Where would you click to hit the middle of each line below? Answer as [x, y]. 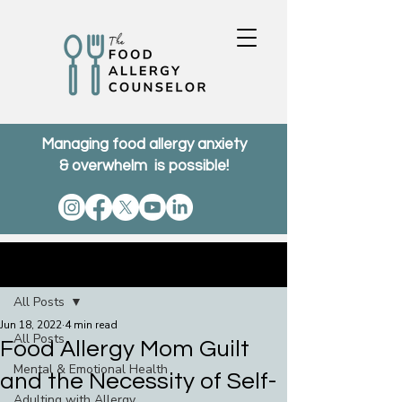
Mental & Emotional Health [91, 369]
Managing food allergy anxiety [144, 144]
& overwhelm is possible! [144, 166]
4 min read [91, 325]
